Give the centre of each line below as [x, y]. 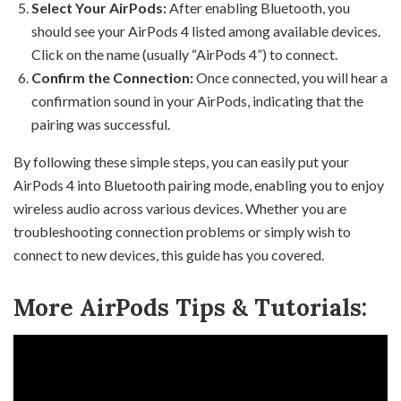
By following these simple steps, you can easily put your [181, 161]
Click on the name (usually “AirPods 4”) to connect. [184, 54]
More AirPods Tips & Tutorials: [190, 307]
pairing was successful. [101, 124]
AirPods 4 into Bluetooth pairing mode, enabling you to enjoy [199, 184]
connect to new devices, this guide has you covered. [169, 254]
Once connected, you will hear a [290, 77]
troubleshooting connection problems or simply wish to [182, 231]
